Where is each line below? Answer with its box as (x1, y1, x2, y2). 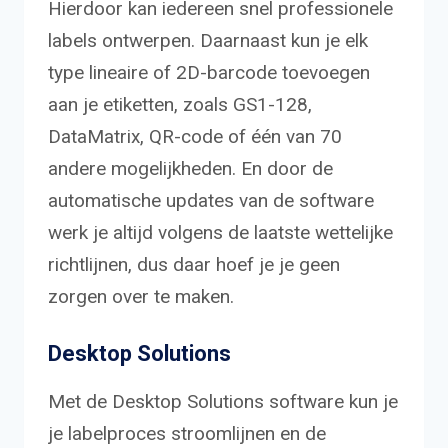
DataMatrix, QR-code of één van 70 (48, 124, 342, 148)
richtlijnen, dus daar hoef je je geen (48, 252, 340, 276)
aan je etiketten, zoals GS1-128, (48, 92, 312, 116)
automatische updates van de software (48, 188, 374, 212)
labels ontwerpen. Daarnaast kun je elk (48, 28, 368, 52)
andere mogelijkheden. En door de (48, 156, 333, 180)
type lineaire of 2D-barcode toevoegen (48, 60, 370, 84)
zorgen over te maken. (48, 284, 234, 308)
